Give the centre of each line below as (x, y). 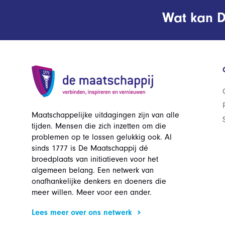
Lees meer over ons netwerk (82, 212)
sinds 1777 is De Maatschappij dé (90, 148)
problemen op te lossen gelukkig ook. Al (102, 137)
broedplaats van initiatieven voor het (95, 159)
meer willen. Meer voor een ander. (92, 192)
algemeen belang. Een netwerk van (93, 170)
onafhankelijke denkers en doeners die (99, 181)
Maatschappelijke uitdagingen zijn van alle (105, 115)
